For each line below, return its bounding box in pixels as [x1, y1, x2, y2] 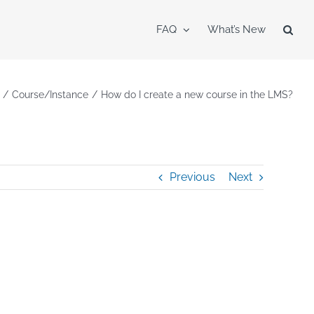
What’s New [207, 23, 266, 36]
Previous [170, 170, 215, 184]
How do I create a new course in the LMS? [101, 89, 293, 100]
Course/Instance [12, 89, 89, 100]
